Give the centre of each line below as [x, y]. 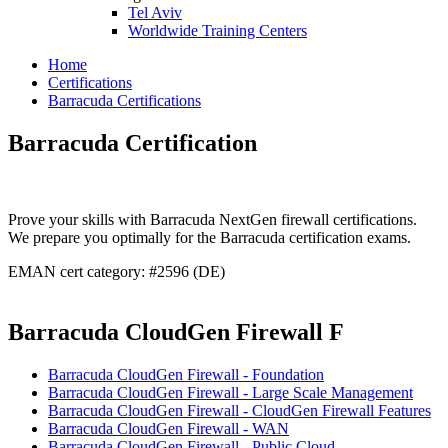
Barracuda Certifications [124, 100]
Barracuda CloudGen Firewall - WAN [168, 428]
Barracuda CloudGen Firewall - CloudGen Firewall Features [239, 410]
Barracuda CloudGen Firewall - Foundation [186, 374]
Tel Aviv [155, 12]
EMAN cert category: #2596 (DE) [116, 271]
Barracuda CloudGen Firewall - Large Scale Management [230, 392]
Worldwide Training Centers [217, 30]
